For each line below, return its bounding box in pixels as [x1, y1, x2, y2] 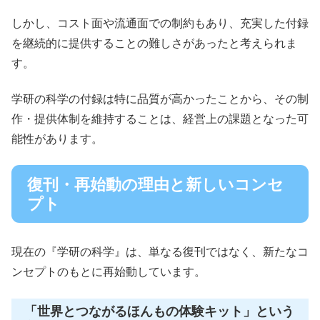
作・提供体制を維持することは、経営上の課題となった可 [11, 113, 309, 125]
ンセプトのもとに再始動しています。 [11, 266, 206, 279]
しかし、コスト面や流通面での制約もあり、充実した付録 [11, 16, 309, 29]
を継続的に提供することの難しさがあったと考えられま [11, 36, 297, 49]
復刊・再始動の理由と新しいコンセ [27, 175, 284, 194]
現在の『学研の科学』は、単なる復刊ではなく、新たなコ [11, 246, 309, 259]
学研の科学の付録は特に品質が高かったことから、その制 [11, 93, 309, 105]
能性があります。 [11, 133, 103, 145]
